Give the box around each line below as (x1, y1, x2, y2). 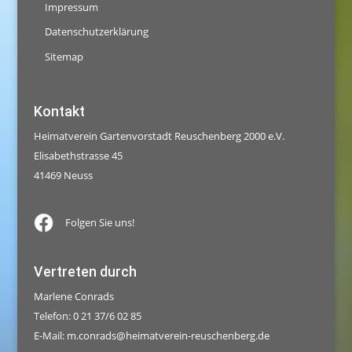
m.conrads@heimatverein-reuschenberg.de (66, 328, 269, 343)
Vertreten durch (33, 263, 137, 280)
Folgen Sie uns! (64, 214, 134, 229)
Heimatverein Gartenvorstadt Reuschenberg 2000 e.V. (33, 129, 284, 144)
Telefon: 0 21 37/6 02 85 (33, 309, 141, 324)
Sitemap (44, 49, 83, 64)
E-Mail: (33, 328, 67, 343)
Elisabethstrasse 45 (33, 148, 123, 163)
